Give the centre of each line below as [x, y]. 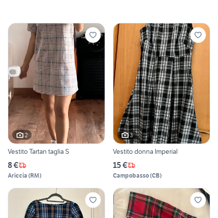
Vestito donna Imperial [145, 152]
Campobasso [131, 176]
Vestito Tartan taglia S [38, 152]
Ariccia [18, 176]
